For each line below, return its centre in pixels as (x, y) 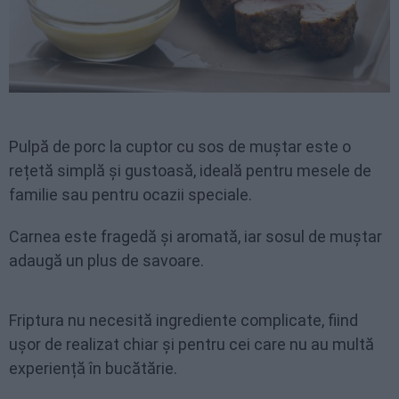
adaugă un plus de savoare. (106, 260)
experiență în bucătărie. (93, 368)
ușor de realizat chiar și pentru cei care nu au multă (191, 344)
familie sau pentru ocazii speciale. (130, 194)
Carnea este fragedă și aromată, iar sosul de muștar (195, 236)
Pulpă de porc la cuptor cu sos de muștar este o (180, 146)
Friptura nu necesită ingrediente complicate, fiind (183, 320)
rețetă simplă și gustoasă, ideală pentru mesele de (190, 170)
